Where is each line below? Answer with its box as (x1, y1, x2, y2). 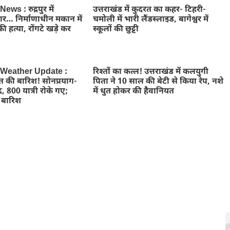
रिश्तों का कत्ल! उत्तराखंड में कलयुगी (92, 67, 208, 78)
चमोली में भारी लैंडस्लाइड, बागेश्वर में (92, 14, 208, 25)
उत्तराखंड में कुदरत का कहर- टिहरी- (92, 5, 206, 15)
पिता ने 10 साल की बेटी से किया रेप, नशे (92, 76, 223, 87)
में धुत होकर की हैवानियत (92, 86, 174, 97)
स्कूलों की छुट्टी (92, 24, 139, 35)
